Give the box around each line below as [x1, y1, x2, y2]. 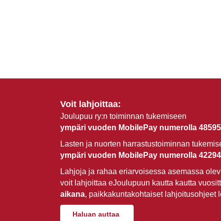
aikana [60, 190, 85, 199]
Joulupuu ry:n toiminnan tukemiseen [60, 112, 186, 121]
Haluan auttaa [73, 210, 119, 219]
